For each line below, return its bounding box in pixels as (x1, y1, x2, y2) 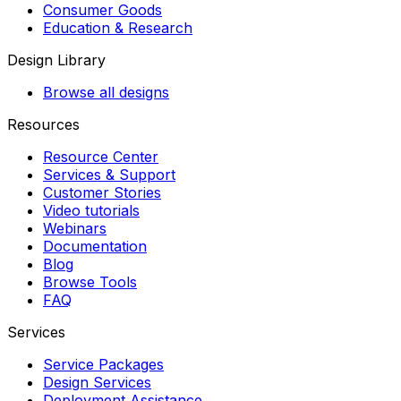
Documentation (43, 236, 147, 255)
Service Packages (43, 354, 164, 373)
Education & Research (43, 18, 192, 37)
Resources (7, 115, 80, 133)
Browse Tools (43, 272, 137, 291)
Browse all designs (43, 82, 169, 101)
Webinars (43, 218, 107, 237)
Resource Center (43, 147, 158, 166)
